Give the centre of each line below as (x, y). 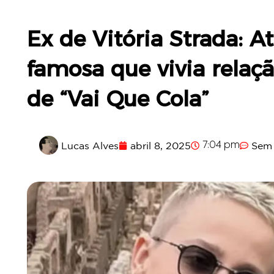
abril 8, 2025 (161, 145)
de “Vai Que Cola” (118, 99)
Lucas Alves (90, 145)
